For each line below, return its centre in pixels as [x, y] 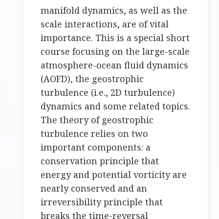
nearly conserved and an [94, 188]
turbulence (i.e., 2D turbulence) [108, 93]
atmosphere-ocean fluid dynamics [115, 65]
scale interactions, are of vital [105, 24]
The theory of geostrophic [97, 120]
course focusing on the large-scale [115, 52]
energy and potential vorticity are [114, 175]
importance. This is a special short [115, 38]
